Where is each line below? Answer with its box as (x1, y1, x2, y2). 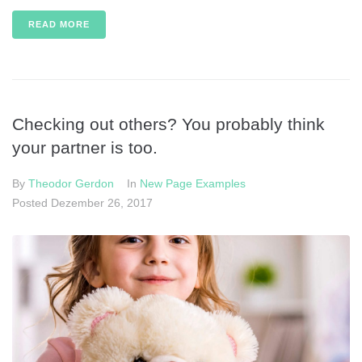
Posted (12, 196, 51, 210)
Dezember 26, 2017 (51, 196, 153, 210)
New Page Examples (140, 177, 246, 191)
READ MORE (28, 19, 90, 30)
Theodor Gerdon (28, 177, 114, 191)
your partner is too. (12, 138, 158, 158)
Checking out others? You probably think (12, 115, 325, 134)
